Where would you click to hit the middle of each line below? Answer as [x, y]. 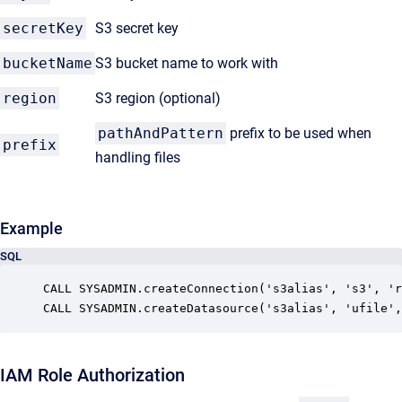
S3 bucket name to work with [187, 63]
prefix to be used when [299, 133]
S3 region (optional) [158, 98]
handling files [138, 157]
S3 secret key [137, 28]
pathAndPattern [161, 133]
